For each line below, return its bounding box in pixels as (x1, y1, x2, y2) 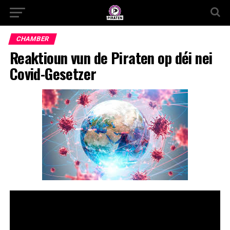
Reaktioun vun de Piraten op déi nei (9, 47, 213, 68)
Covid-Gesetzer (9, 63, 97, 84)
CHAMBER (15, 35, 50, 43)
